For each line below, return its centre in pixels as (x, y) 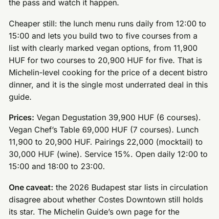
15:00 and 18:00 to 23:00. (57, 166)
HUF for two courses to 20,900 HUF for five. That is (106, 60)
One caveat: (31, 187)
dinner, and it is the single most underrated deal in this (109, 84)
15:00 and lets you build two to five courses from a (103, 35)
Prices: (22, 118)
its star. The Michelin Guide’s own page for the (94, 211)
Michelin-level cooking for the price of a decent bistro (109, 72)
